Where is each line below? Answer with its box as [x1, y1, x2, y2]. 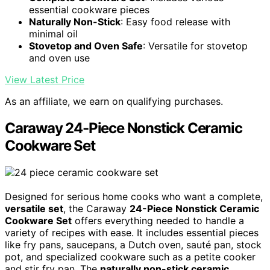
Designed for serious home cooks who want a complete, [5, 190, 263, 202]
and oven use [29, 51, 90, 64]
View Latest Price [5, 73, 84, 86]
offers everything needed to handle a [72, 214, 244, 227]
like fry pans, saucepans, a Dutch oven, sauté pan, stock [5, 238, 262, 251]
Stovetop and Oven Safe [29, 39, 143, 52]
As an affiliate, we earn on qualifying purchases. [5, 95, 223, 107]
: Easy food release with [121, 15, 230, 28]
